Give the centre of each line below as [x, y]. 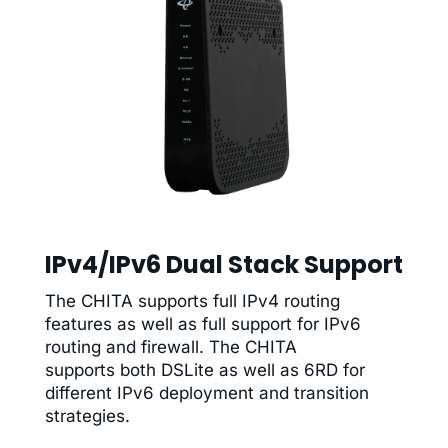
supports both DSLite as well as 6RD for [204, 370]
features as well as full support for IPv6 [202, 324]
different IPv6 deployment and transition [206, 393]
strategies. [87, 416]
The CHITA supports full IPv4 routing [192, 301]
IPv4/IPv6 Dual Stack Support [223, 264]
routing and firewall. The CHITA [170, 347]
